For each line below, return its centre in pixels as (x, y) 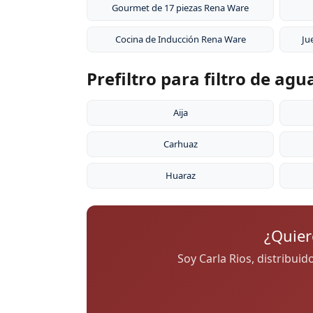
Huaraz (180, 176)
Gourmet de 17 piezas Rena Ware (180, 8)
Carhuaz (180, 144)
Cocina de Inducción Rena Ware (180, 39)
